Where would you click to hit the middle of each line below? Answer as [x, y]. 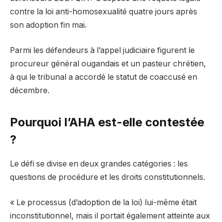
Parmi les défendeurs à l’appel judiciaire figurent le [102, 51]
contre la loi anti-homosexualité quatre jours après [104, 11]
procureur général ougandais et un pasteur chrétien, [108, 64]
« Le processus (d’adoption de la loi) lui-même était [103, 203]
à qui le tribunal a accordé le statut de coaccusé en [104, 77]
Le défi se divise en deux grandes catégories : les [99, 164]
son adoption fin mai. [48, 25]
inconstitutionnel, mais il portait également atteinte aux [110, 216]
